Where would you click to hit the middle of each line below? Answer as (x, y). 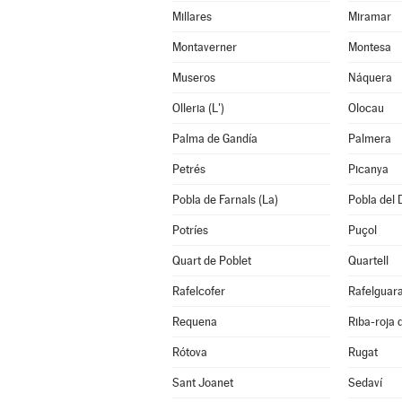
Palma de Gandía (214, 139)
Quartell (368, 261)
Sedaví (365, 383)
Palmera (369, 139)
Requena (194, 322)
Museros (193, 78)
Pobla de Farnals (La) (225, 200)
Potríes (190, 230)
